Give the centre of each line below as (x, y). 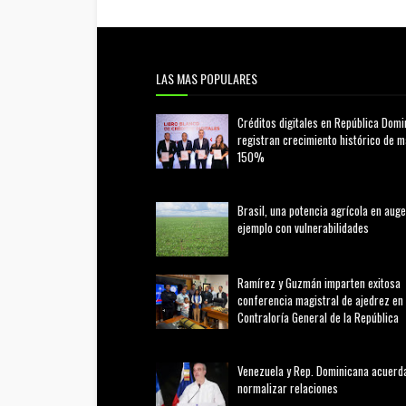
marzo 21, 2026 (288, 247)
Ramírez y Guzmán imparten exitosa (319, 282)
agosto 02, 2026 (207, 337)
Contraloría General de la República (318, 317)
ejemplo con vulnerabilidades (303, 227)
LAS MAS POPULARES (207, 78)
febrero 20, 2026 (210, 177)
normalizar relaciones (288, 387)
